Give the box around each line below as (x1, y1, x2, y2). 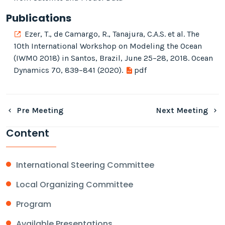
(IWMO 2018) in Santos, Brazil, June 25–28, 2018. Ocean (14, 53, 213, 63)
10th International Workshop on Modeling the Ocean (14, 41, 202, 51)
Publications (6, 11, 71, 26)
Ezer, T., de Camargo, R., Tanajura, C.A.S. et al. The (25, 29, 199, 39)
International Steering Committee (16, 159, 154, 171)
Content (6, 126, 49, 141)
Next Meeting (156, 105, 210, 116)
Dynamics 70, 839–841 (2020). (14, 65, 125, 75)
